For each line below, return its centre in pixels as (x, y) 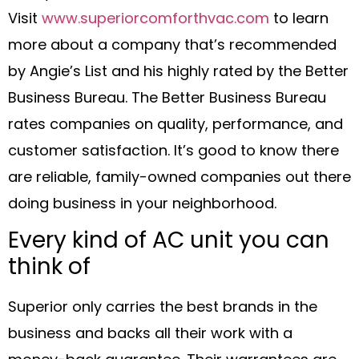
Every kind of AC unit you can (169, 242)
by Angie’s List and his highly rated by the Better (178, 72)
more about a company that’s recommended (172, 46)
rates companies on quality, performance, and (175, 125)
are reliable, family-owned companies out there (179, 178)
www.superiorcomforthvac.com (155, 19)
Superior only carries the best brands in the (163, 309)
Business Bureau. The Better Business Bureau (167, 99)
